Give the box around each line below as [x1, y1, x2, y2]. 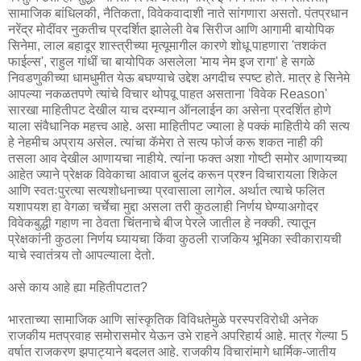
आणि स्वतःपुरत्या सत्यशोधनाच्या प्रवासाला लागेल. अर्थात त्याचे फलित [8, 183, 325, 197]
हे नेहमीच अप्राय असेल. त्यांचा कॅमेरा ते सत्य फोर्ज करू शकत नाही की [8, 135, 323, 149]
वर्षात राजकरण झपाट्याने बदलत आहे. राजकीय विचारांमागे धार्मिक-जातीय [8, 344, 336, 359]
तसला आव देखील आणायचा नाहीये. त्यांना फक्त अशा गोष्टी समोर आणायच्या [8, 151, 347, 165]
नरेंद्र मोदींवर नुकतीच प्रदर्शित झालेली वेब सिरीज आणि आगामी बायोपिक [8, 22, 334, 36]
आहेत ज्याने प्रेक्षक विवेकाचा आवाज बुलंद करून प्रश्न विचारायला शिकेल [8, 167, 338, 181]
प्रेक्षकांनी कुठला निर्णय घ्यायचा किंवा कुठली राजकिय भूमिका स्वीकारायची [8, 231, 342, 246]
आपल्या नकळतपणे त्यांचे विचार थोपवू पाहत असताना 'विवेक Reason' [8, 86, 327, 101]
